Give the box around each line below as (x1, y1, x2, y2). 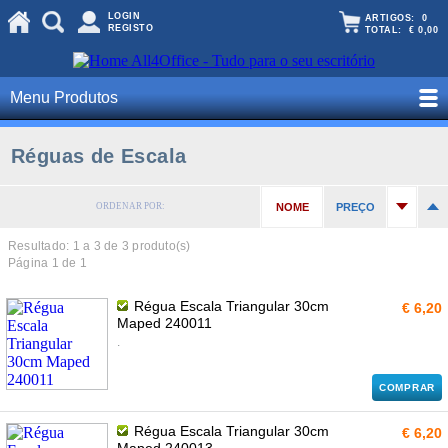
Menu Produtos (10, 89, 118, 106)
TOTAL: (365, 25, 409, 35)
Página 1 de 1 (8, 256, 88, 270)
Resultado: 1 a (8, 239, 94, 253)
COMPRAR (379, 382, 435, 393)
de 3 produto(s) (100, 239, 191, 253)
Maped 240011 (117, 315, 212, 331)
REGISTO (108, 23, 154, 33)
